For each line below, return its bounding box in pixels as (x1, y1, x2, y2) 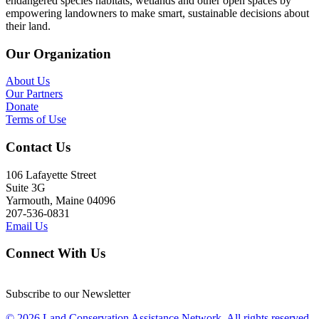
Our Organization (6, 46, 111, 61)
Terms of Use (6, 113, 66, 126)
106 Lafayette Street (6, 168, 96, 181)
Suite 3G (6, 181, 46, 194)
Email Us (6, 219, 48, 232)
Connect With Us (6, 246, 105, 261)
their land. (6, 19, 51, 32)
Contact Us (6, 139, 70, 155)
